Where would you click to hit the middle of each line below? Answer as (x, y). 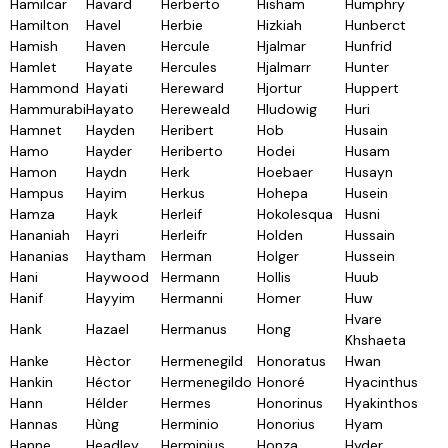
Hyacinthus (381, 382)
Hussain (370, 235)
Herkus (183, 193)
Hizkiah (279, 25)
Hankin (31, 382)
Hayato (110, 109)
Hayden (110, 130)
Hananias (39, 256)
